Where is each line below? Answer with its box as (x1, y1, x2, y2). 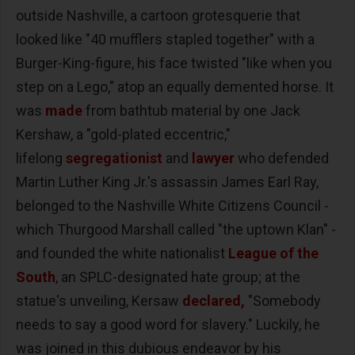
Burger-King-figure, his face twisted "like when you (16, 54, 332, 71)
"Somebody (245, 292, 321, 309)
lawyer (192, 149, 235, 166)
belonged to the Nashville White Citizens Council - (16, 197, 329, 214)
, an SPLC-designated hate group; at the (55, 268, 300, 285)
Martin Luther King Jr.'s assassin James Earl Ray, (16, 173, 319, 190)
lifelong (16, 149, 66, 166)
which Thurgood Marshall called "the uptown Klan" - (16, 220, 336, 238)
